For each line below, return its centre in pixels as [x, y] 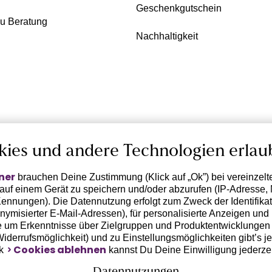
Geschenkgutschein [179, 8]
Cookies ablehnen [59, 250]
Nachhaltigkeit [167, 36]
